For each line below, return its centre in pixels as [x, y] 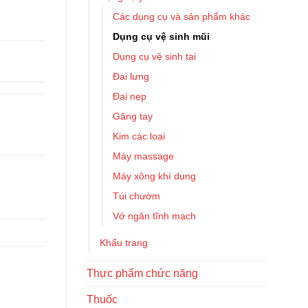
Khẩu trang [124, 243]
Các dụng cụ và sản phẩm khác [181, 16]
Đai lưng [131, 76]
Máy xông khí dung [154, 176]
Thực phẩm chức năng [142, 273]
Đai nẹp [130, 96]
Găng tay [133, 116]
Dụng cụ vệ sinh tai [154, 56]
